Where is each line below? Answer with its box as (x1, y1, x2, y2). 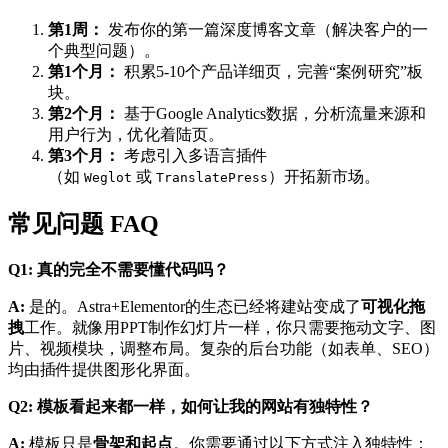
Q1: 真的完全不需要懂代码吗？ (8, 261, 229, 278)
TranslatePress (156, 170, 268, 186)
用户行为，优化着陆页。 (48, 126, 224, 144)
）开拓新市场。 (268, 168, 380, 186)
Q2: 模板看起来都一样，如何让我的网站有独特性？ (8, 398, 373, 415)
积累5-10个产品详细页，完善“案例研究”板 (120, 63, 423, 81)
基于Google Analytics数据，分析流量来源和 (120, 105, 426, 123)
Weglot (84, 170, 132, 186)
